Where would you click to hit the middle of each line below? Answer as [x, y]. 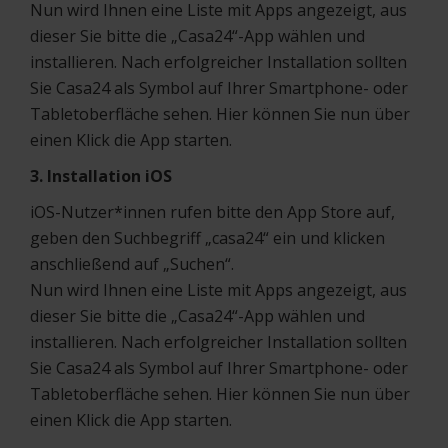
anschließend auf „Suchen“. [132, 264]
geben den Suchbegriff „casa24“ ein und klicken [207, 238]
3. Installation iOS [101, 176]
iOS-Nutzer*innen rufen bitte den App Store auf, [212, 212]
